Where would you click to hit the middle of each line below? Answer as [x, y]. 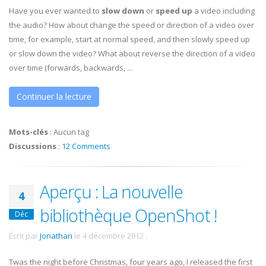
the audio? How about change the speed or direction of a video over [132, 25]
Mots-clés [28, 132]
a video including [224, 11]
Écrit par [24, 236]
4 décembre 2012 [113, 236]
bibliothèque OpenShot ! [128, 215]
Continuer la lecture [54, 96]
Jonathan [56, 236]
